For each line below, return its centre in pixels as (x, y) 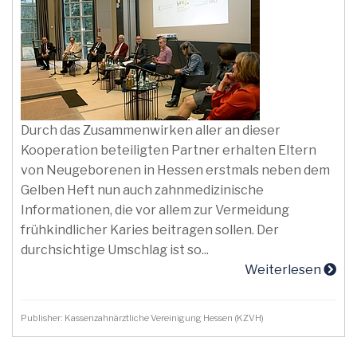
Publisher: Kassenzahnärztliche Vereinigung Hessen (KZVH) (144, 318)
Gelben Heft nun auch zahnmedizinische (142, 190)
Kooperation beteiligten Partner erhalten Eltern (169, 150)
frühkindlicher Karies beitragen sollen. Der (150, 230)
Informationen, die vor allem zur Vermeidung (155, 210)
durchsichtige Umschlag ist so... (115, 250)
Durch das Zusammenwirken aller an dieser (151, 130)
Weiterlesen (284, 270)
